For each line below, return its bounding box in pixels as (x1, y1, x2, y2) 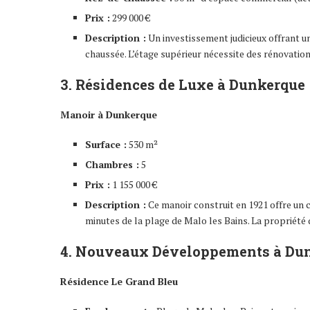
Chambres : (85, 157, 139, 171)
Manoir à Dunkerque (60, 107, 157, 121)
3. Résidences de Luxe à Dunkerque (60, 75, 305, 93)
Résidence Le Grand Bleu (60, 274, 178, 288)
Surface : (85, 137, 127, 151)
